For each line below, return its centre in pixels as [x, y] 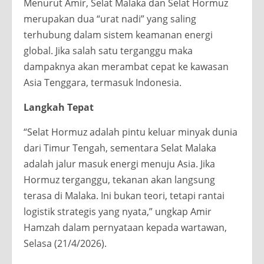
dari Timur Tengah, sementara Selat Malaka [120, 148]
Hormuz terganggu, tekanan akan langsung [119, 180]
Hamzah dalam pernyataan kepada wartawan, [125, 228]
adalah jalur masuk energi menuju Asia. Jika [119, 164]
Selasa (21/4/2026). [65, 244]
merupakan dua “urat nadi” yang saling [110, 19]
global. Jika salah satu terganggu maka [108, 51]
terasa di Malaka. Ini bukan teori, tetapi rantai [124, 196]
